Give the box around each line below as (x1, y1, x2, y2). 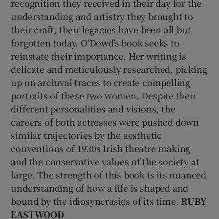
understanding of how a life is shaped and (11, 181, 189, 194)
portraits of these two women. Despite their (11, 88, 197, 102)
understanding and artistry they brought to (11, 9, 194, 22)
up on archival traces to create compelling (11, 75, 191, 88)
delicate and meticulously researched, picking (11, 62, 207, 75)
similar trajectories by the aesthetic (11, 128, 162, 141)
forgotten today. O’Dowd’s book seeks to (11, 36, 179, 49)
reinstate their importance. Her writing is (11, 49, 187, 62)
